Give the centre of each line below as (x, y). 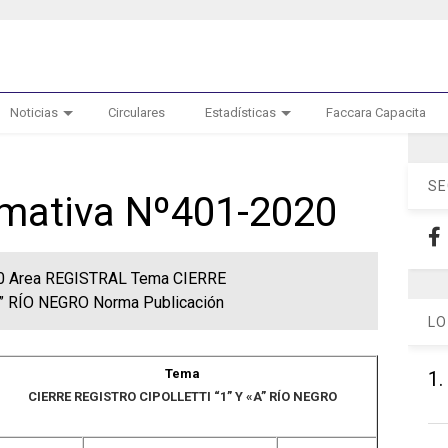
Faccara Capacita (375, 112)
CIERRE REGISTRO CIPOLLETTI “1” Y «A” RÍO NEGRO (183, 396)
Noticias (33, 112)
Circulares (136, 112)
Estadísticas (240, 112)
